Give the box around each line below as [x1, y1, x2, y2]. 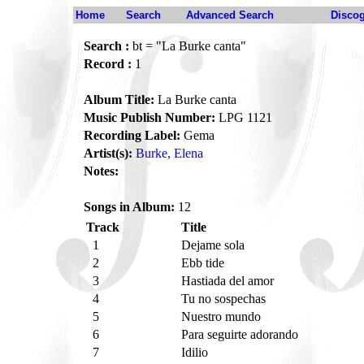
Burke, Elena [136, 146, 203, 160]
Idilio [181, 345, 211, 359]
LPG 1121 [215, 110, 272, 124]
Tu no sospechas [181, 292, 269, 305]
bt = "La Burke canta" [129, 39, 246, 53]
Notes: [84, 164, 119, 178]
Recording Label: [84, 128, 180, 142]
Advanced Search [186, 9, 274, 21]
